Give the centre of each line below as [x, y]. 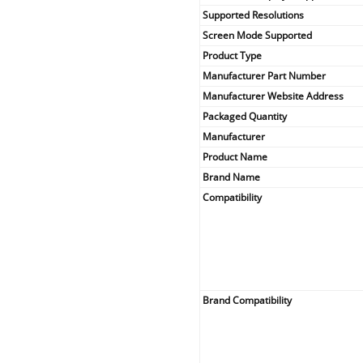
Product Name [235, 156]
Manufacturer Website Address [273, 96]
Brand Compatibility [248, 300]
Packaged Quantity [245, 116]
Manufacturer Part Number [265, 75]
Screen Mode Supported [258, 35]
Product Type [233, 55]
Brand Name [232, 177]
